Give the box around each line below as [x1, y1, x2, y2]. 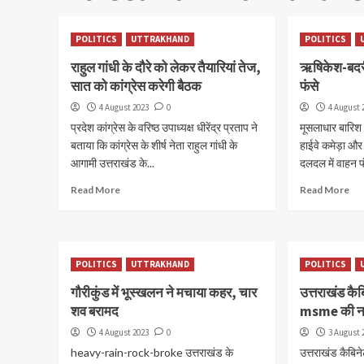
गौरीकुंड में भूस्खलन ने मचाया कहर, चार [71, 284, 257, 301]
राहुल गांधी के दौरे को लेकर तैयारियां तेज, [71, 58, 261, 76]
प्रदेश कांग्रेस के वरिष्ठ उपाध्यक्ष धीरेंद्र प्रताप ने [71, 120, 258, 134]
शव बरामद [71, 302, 119, 320]
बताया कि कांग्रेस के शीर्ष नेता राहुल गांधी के [71, 138, 237, 152]
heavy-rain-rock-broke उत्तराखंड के [71, 345, 233, 359]
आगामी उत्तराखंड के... [71, 156, 154, 170]
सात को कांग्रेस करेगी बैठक [71, 77, 201, 95]
